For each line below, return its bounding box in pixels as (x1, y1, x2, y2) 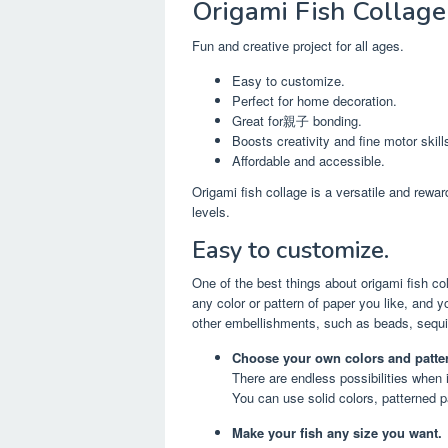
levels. (192, 202, 230, 222)
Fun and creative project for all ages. (192, 35, 404, 55)
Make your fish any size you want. (232, 423, 442, 443)
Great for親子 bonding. (232, 110, 362, 130)
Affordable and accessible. (232, 150, 385, 170)
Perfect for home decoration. (232, 90, 397, 110)
